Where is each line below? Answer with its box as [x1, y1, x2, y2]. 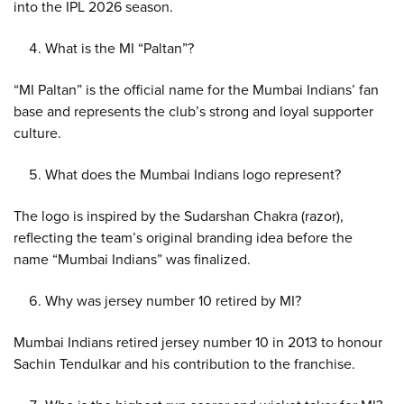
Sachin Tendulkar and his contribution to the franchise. [14, 353, 355, 374]
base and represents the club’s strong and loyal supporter [14, 101, 373, 122]
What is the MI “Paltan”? [45, 38, 194, 59]
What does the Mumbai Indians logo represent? [45, 164, 341, 185]
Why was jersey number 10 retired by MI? [45, 290, 301, 311]
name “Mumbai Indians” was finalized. [14, 249, 251, 270]
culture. [14, 123, 61, 143]
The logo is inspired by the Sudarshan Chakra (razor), [14, 206, 344, 226]
